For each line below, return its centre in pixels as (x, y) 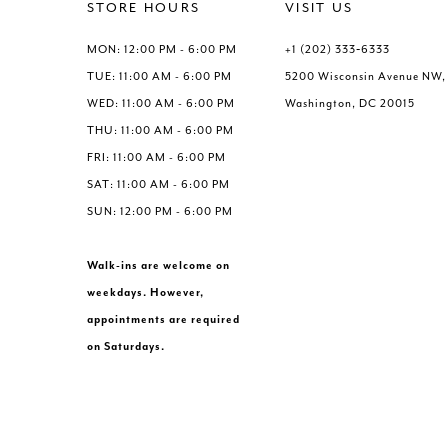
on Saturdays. (126, 346)
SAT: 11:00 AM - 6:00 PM (158, 184)
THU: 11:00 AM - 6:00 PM (160, 130)
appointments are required (163, 319)
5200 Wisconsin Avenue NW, (365, 76)
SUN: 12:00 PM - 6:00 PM (160, 211)
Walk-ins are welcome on (158, 265)
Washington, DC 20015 (350, 103)
